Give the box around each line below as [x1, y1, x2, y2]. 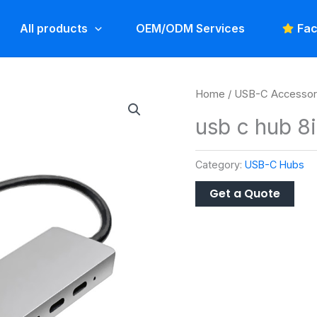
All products [20, 21, 88, 35]
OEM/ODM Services [136, 21, 245, 35]
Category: [195, 158, 246, 171]
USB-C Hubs [245, 158, 305, 171]
